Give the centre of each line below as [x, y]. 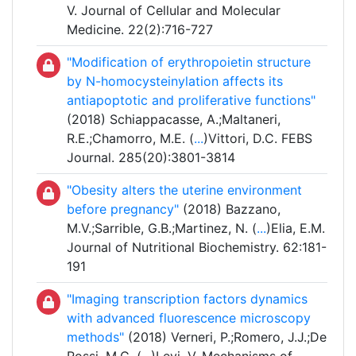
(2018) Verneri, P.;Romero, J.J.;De [225, 337]
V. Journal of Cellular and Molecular [174, 11]
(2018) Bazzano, [230, 209]
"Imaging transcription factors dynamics [187, 299]
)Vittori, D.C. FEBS [258, 139]
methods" [95, 337]
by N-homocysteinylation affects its [175, 81]
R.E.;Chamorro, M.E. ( [130, 139]
